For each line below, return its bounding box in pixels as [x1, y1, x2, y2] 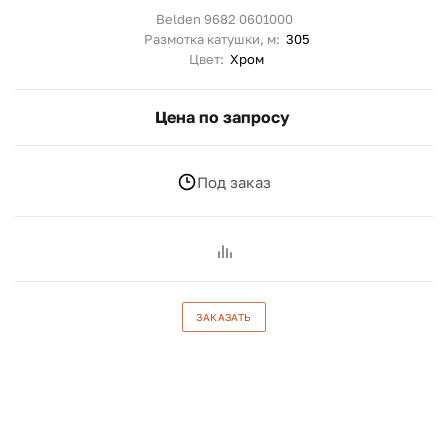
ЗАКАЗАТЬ [196, 311, 252, 323]
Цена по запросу [154, 107, 290, 127]
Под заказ [197, 172, 271, 191]
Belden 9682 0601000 [155, 11, 293, 27]
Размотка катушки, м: [143, 31, 286, 47]
